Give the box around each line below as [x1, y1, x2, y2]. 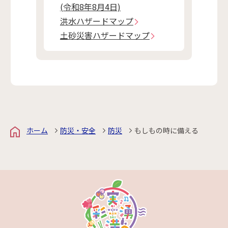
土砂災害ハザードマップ [60, 29, 150, 42]
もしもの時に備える [134, 125, 198, 136]
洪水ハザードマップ [60, 15, 133, 27]
